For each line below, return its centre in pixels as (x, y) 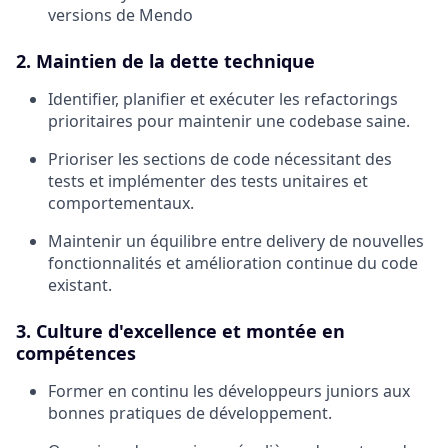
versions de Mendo (120, 15)
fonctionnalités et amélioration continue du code (233, 263)
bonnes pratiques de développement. (190, 413)
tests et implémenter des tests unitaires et (208, 181)
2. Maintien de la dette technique (165, 61)
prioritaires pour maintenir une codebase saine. (229, 121)
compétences (76, 353)
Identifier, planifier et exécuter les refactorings (223, 99)
